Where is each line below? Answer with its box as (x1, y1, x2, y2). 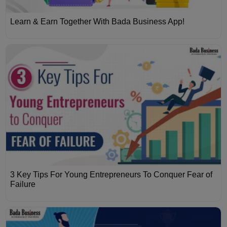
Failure (10, 179, 36, 188)
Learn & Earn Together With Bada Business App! (10, 17, 185, 26)
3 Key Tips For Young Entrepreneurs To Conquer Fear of (10, 170, 213, 179)
